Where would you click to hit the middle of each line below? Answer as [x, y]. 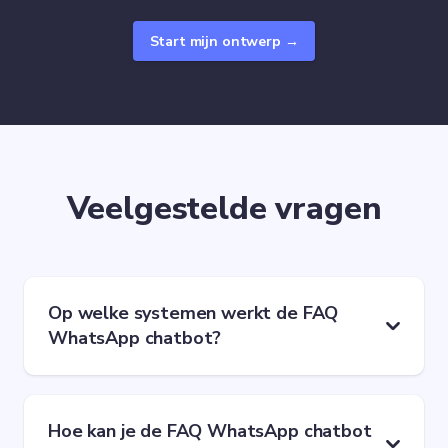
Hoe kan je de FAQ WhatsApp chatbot [210, 431]
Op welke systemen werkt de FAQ [193, 313]
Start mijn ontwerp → [224, 41]
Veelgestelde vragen [224, 209]
